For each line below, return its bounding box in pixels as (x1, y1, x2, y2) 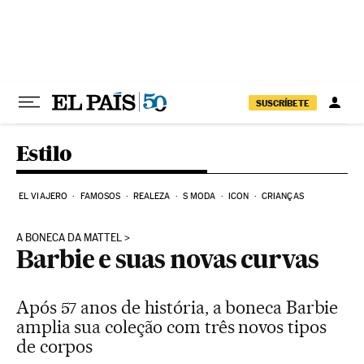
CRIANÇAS (261, 191, 304, 201)
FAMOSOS (80, 191, 121, 201)
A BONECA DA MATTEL (16, 232, 122, 244)
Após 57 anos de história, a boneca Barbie (16, 297, 339, 318)
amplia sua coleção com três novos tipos (16, 316, 327, 337)
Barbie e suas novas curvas (16, 249, 318, 274)
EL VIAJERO (19, 191, 67, 201)
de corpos (16, 336, 93, 357)
